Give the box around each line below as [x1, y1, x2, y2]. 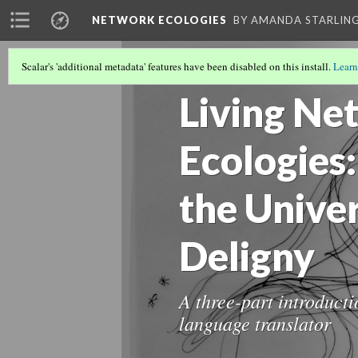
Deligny [179, 233, 315, 279]
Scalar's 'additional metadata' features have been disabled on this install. [22, 59, 333, 74]
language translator [179, 310, 331, 336]
